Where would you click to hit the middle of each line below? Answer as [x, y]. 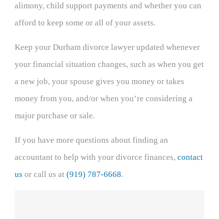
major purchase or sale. [55, 115]
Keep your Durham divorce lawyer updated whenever [107, 47]
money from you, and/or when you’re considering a [104, 98]
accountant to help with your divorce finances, [96, 157]
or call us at [44, 174]
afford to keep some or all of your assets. [85, 22]
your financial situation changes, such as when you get [109, 64]
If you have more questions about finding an [91, 140]
